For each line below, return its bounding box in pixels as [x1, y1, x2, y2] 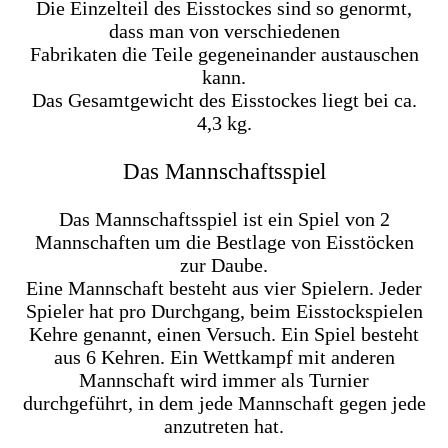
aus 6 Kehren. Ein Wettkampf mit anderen [53, 345, 395, 368]
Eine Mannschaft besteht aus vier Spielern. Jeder [26, 276, 422, 299]
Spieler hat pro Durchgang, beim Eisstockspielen [25, 299, 423, 322]
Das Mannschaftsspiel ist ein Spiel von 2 [58, 207, 390, 230]
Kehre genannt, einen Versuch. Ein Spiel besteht [29, 322, 419, 345]
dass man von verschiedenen [108, 19, 340, 42]
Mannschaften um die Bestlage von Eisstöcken [34, 230, 414, 253]
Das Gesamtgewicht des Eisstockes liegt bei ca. [31, 88, 417, 111]
